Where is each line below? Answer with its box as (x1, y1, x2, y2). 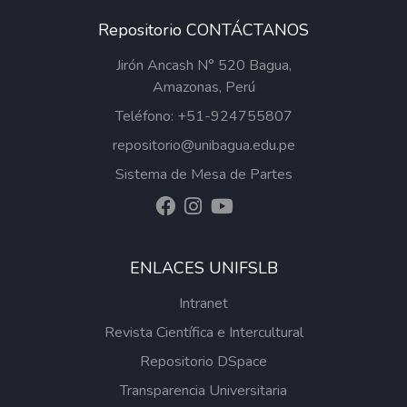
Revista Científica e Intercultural (104, 323, 303, 342)
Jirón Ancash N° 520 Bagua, (115, 55, 292, 75)
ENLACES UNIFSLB (129, 257, 278, 279)
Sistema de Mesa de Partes (114, 164, 293, 184)
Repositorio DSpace (140, 352, 267, 372)
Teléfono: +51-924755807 (114, 106, 293, 126)
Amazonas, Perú (152, 77, 255, 97)
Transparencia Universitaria (120, 381, 287, 401)
